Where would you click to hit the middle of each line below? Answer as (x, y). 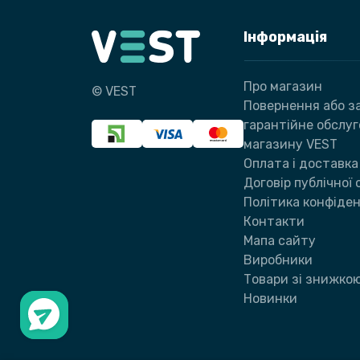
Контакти (274, 222)
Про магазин (283, 87)
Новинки (270, 299)
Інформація (285, 37)
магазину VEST (290, 145)
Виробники (278, 260)
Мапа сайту (280, 241)
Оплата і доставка (301, 164)
